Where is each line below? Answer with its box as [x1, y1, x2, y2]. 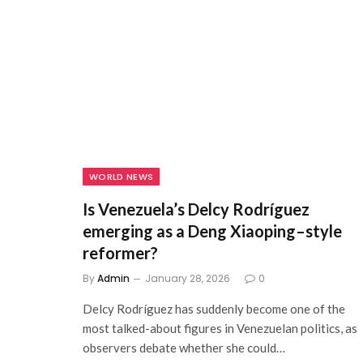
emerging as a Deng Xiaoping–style [83, 221, 342, 241]
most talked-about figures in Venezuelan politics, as [83, 321, 357, 336]
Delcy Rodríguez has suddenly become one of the [83, 301, 345, 317]
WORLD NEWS [89, 170, 154, 184]
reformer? [83, 243, 158, 263]
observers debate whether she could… [83, 340, 285, 356]
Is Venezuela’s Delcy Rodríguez [83, 199, 310, 220]
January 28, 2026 [145, 271, 230, 286]
